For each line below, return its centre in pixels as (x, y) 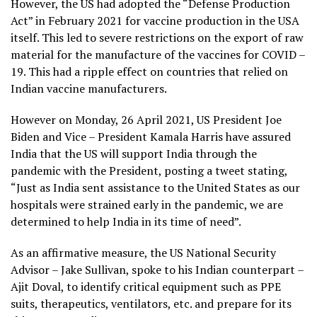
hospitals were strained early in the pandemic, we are (147, 205)
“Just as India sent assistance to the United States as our (155, 188)
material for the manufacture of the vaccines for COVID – (158, 55)
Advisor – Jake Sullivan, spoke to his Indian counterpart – (157, 270)
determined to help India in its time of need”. (126, 222)
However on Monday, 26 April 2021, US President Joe (146, 120)
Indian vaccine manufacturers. (89, 89)
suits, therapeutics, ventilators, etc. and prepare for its (151, 304)
